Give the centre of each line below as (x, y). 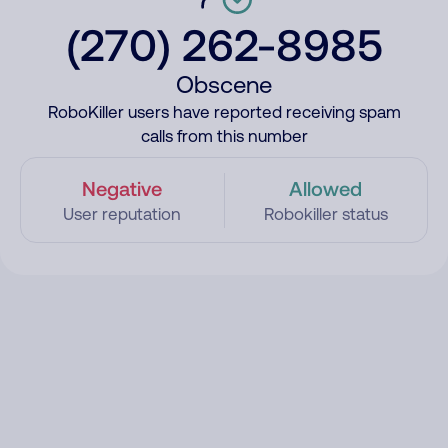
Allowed (326, 188)
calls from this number (224, 136)
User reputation (122, 214)
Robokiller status (325, 214)
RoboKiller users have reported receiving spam (224, 112)
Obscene (224, 84)
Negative (122, 188)
